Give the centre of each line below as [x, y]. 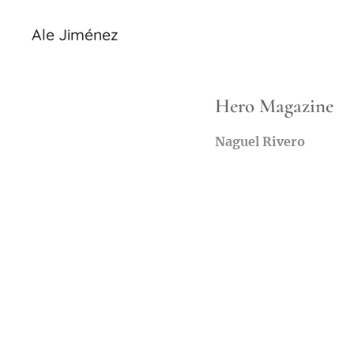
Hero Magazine [274, 106]
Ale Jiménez [75, 34]
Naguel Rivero [260, 141]
